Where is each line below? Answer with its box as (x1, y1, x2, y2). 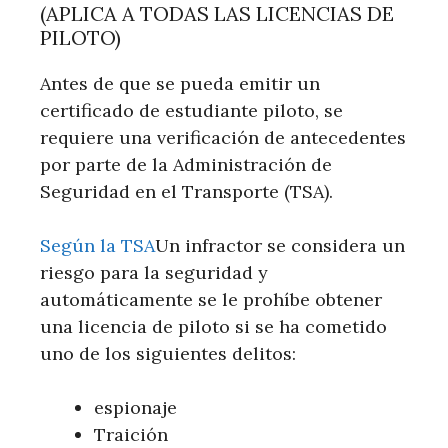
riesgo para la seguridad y (40, 260, 268, 284)
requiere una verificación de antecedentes (40, 125, 406, 149)
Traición (94, 422, 168, 446)
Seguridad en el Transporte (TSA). (40, 179, 333, 203)
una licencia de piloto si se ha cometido (40, 314, 387, 338)
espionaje (94, 395, 177, 419)
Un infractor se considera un (155, 233, 405, 257)
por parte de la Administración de (40, 152, 332, 176)
